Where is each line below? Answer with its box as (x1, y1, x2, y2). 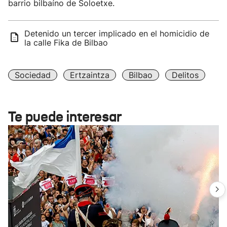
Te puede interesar (8, 108, 122, 126)
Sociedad (15, 70, 51, 80)
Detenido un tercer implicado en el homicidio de (24, 28, 209, 39)
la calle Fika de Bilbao (24, 37, 108, 48)
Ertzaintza (70, 70, 109, 80)
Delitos (172, 70, 199, 80)
